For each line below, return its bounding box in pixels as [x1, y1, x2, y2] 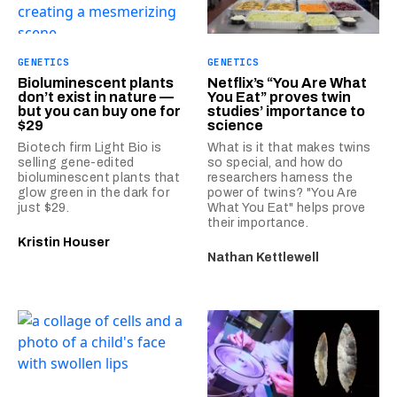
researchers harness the [207, 170, 354, 184]
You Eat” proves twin [207, 89, 351, 105]
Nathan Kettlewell [207, 250, 319, 264]
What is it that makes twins [207, 140, 371, 154]
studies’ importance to [207, 103, 365, 119]
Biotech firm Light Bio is [18, 140, 162, 154]
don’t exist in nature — [18, 89, 174, 105]
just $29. [18, 200, 70, 214]
